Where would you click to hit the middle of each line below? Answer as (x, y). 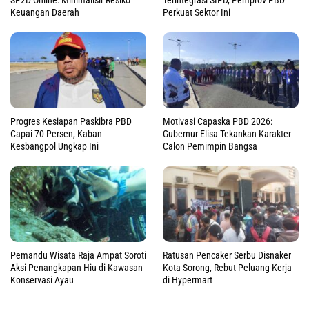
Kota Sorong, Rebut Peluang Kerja (227, 268)
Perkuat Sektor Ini (197, 12)
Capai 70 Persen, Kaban (56, 133)
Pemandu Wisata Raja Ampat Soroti (78, 256)
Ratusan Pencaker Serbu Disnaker (227, 256)
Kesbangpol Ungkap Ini (54, 146)
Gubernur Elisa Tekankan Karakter (227, 133)
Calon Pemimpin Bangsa (210, 146)
